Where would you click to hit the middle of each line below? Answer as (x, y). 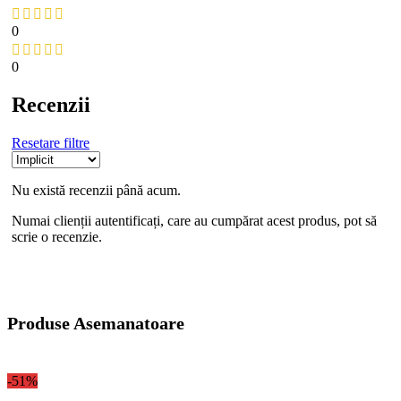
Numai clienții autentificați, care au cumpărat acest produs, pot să (194, 220)
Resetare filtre (51, 142)
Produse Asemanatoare (96, 323)
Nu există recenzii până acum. (96, 190)
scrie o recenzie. (57, 236)
